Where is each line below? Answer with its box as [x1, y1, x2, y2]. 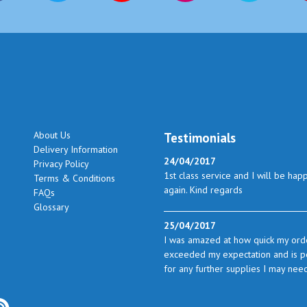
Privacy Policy [34, 157, 89, 170]
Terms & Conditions [34, 171, 115, 184]
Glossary [34, 200, 69, 213]
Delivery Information [34, 143, 118, 156]
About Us [34, 128, 71, 141]
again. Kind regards [164, 183, 243, 196]
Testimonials [164, 129, 236, 146]
